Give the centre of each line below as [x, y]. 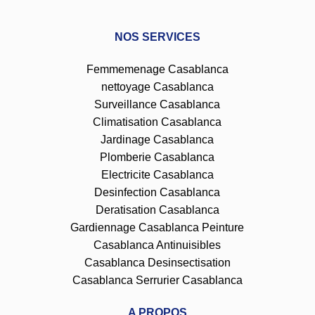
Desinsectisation [189, 262]
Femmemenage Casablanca [157, 69]
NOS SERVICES [157, 37]
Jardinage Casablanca [157, 139]
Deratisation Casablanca [157, 210]
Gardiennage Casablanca [135, 227]
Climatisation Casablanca [157, 122]
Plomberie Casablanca [157, 157]
